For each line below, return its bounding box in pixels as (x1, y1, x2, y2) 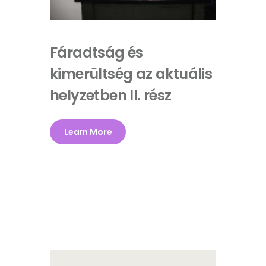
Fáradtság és (50, 42, 143, 62)
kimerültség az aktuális (50, 64, 213, 84)
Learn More (64, 125, 112, 138)
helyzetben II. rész (50, 85, 172, 105)
